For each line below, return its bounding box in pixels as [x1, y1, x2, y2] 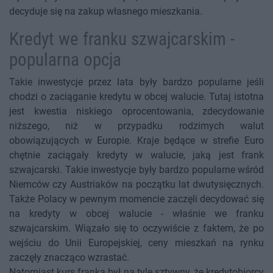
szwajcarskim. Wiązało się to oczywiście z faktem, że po [9, 222, 264, 235]
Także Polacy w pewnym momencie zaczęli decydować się [9, 193, 264, 205]
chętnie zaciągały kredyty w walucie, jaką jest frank [9, 149, 264, 161]
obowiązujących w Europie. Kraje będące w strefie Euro [9, 135, 264, 147]
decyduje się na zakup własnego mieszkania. [9, 5, 202, 18]
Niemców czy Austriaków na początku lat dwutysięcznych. [9, 179, 264, 191]
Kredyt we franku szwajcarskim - [9, 29, 235, 50]
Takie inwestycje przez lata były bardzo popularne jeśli [9, 76, 264, 88]
